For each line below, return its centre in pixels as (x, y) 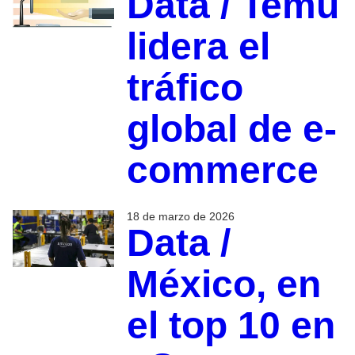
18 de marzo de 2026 (180, 217)
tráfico (185, 88)
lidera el (198, 47)
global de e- (231, 129)
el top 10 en (231, 326)
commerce (222, 170)
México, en (223, 284)
